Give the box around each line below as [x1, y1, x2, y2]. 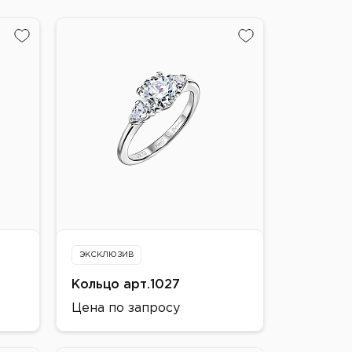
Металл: [71, 335, 119, 344]
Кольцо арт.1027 [71, 279, 180, 291]
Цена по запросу [71, 302, 180, 314]
